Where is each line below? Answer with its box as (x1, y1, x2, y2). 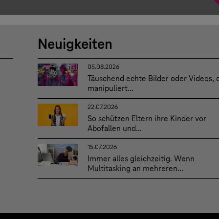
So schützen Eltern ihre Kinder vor (87, 113, 206, 124)
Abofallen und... (87, 123, 142, 134)
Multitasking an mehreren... (87, 163, 183, 174)
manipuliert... (87, 83, 133, 94)
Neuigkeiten (38, 35, 113, 53)
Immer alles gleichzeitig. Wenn (87, 153, 195, 164)
